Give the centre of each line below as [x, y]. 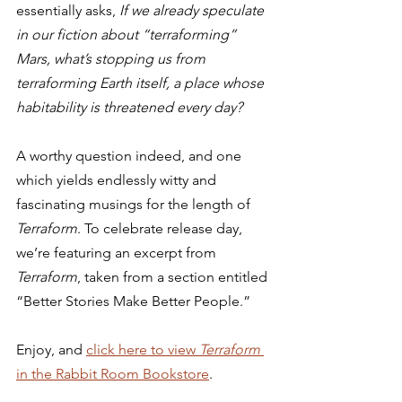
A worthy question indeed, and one [131, 156]
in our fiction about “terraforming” [128, 35]
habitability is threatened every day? [129, 107]
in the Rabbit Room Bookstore [113, 374]
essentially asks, [68, 10]
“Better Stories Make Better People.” [135, 301]
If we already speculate [193, 10]
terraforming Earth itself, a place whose [142, 83]
